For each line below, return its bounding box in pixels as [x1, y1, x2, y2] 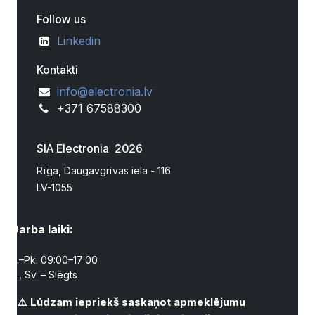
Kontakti [37, 63, 79, 77]
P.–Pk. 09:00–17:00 [11, 254, 101, 266]
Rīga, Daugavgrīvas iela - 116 [37, 165, 172, 176]
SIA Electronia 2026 [37, 141, 143, 155]
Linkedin [56, 34, 101, 48]
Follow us [37, 12, 86, 26]
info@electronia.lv [56, 84, 153, 98]
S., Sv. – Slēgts [11, 269, 77, 281]
